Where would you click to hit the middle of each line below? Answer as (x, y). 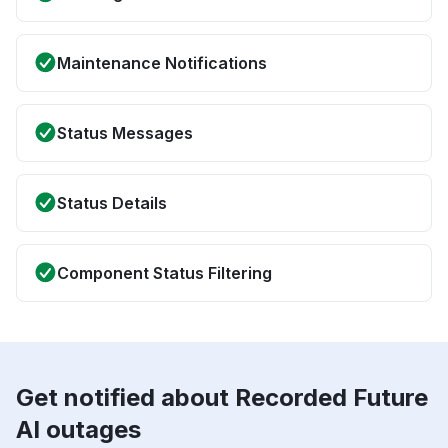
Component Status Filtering (164, 273)
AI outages (78, 430)
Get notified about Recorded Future (222, 398)
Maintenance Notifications (162, 63)
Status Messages (125, 133)
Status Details (112, 203)
